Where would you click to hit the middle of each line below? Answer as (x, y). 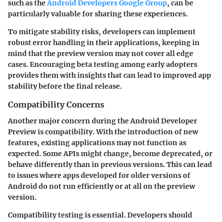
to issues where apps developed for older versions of (99, 175)
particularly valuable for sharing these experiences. (98, 14)
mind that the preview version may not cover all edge (101, 54)
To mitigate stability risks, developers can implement (102, 32)
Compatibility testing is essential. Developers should (100, 215)
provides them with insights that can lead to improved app (110, 76)
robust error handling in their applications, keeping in (104, 43)
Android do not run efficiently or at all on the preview (102, 186)
